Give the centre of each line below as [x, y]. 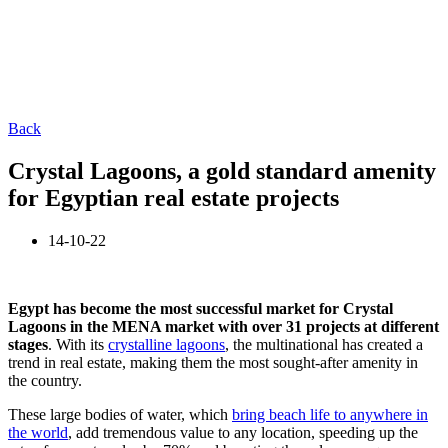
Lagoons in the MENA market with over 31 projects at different [223, 326]
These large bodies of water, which [120, 414]
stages [28, 344]
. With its [78, 344]
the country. [45, 380]
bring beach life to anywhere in [330, 414]
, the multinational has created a [324, 344]
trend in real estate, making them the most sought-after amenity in [213, 362]
